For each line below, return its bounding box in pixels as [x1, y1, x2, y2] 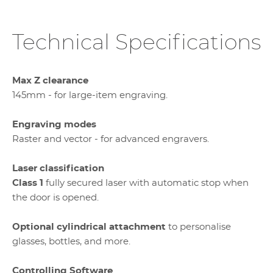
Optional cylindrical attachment [12, 222, 166, 232]
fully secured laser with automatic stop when [43, 178, 249, 188]
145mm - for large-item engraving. [12, 90, 168, 100]
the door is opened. [12, 193, 99, 202]
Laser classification [12, 163, 104, 173]
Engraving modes [12, 119, 96, 129]
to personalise [166, 222, 231, 232]
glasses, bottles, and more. [12, 236, 130, 246]
